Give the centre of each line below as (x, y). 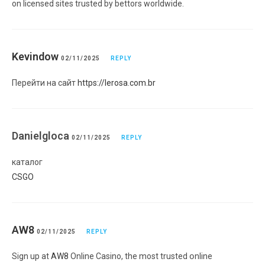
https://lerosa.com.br (117, 83)
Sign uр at (31, 256)
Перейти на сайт (45, 83)
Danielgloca (42, 135)
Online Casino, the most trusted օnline (140, 256)
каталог (27, 162)
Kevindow (35, 56)
